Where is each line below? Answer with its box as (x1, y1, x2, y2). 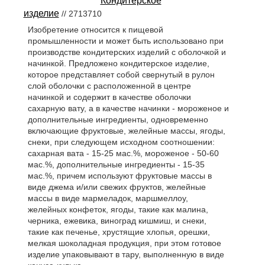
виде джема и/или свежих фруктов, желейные (27, 182, 206, 192)
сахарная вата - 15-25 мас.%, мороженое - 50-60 (27, 148, 219, 158)
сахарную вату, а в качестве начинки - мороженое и (27, 103, 229, 113)
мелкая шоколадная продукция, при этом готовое (27, 238, 221, 248)
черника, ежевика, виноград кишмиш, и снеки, (27, 215, 206, 225)
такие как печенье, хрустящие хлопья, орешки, (27, 227, 210, 237)
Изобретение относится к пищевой (27, 24, 163, 34)
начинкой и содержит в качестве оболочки (27, 92, 191, 102)
